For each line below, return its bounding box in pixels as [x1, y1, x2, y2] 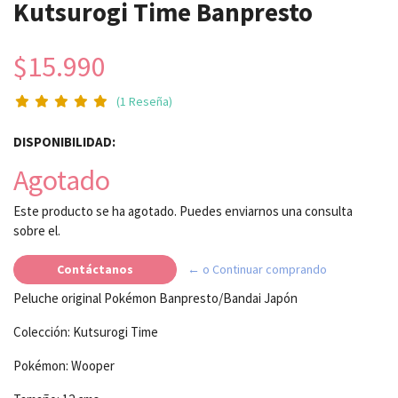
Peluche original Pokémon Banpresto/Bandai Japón [13, 289, 298, 306]
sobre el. [13, 221, 60, 239]
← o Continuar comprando [187, 260, 327, 277]
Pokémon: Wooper [13, 356, 115, 374]
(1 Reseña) [115, 92, 172, 109]
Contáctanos [57, 260, 133, 277]
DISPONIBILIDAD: [13, 132, 115, 150]
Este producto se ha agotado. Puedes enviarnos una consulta [13, 202, 353, 219]
